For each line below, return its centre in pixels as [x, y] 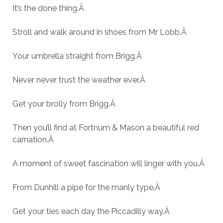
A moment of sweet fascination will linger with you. [106, 164]
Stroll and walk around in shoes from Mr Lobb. [97, 32]
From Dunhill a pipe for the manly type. [83, 188]
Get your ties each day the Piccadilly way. [88, 212]
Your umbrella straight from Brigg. [74, 56]
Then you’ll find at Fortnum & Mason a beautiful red [106, 128]
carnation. [30, 140]
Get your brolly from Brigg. [61, 104]
